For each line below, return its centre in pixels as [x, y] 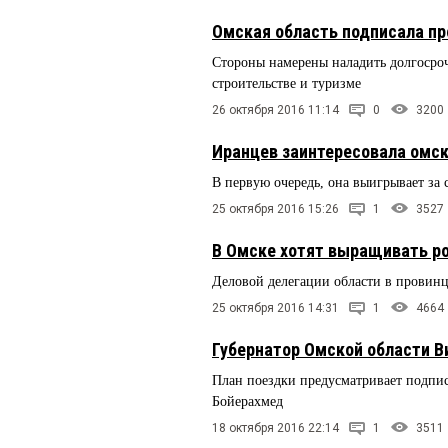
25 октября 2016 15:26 [275, 209]
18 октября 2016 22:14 [275, 427]
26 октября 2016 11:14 [275, 110]
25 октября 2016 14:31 [275, 307]
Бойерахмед [247, 401]
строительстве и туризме [286, 84]
